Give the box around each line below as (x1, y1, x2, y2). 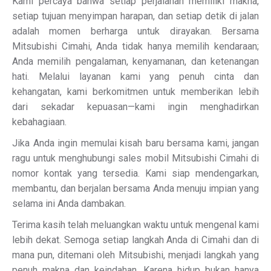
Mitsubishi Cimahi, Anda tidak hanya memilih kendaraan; (12, 41, 259, 52)
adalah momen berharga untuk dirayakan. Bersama (12, 25, 259, 37)
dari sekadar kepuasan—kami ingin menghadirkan (12, 101, 259, 113)
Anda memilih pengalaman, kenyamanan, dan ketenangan (12, 56, 259, 67)
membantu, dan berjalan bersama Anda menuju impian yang (12, 183, 259, 194)
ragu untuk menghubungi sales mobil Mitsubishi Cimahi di (12, 152, 259, 164)
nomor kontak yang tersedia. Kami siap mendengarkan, (12, 168, 259, 179)
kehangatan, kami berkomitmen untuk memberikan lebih (12, 86, 259, 97)
